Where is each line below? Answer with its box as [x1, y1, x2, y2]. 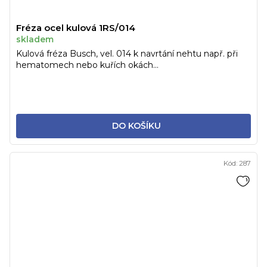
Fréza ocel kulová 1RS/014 [16, 22, 135, 34]
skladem [16, 34, 54, 45]
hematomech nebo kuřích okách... [16, 60, 159, 71]
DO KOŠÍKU [111, 120, 161, 132]
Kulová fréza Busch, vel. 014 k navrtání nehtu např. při [16, 48, 238, 60]
